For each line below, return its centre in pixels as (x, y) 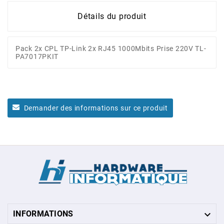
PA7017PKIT (37, 57)
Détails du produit (112, 16)
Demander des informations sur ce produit (95, 108)
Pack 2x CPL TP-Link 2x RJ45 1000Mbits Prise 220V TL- (111, 49)
